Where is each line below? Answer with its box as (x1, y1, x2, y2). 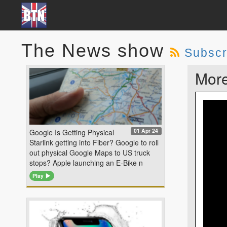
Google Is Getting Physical (29, 127, 114, 137)
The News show (21, 40, 170, 61)
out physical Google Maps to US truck (29, 147, 150, 158)
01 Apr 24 (134, 127, 159, 135)
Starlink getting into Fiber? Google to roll (29, 137, 159, 147)
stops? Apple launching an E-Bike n (29, 158, 143, 168)
